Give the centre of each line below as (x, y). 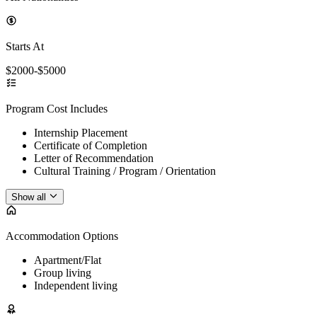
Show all (29, 197)
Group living (63, 273)
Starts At (25, 47)
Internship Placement (81, 133)
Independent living (76, 286)
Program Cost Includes (57, 109)
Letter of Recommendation (94, 158)
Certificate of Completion (91, 146)
